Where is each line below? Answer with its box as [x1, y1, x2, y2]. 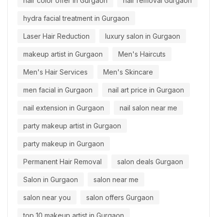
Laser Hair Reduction [23, 32, 90, 40]
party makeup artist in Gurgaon [23, 122, 121, 130]
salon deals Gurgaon [117, 157, 183, 166]
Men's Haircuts [118, 50, 166, 58]
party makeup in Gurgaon [23, 139, 104, 148]
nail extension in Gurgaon [23, 104, 104, 112]
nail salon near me [120, 104, 177, 112]
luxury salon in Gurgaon [105, 32, 180, 40]
